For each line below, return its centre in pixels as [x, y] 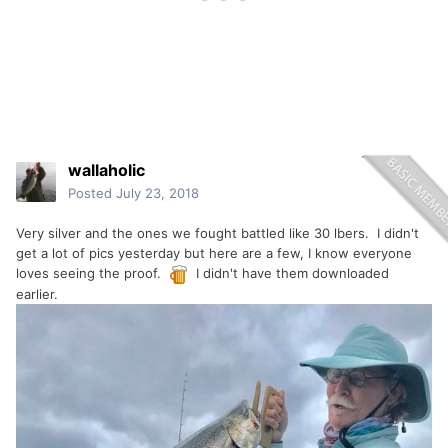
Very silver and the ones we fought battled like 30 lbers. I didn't [217, 233]
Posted [92, 193]
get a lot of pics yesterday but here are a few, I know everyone [214, 253]
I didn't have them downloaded [288, 273]
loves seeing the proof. [92, 273]
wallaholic [106, 170]
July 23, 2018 [157, 193]
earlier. [37, 294]
